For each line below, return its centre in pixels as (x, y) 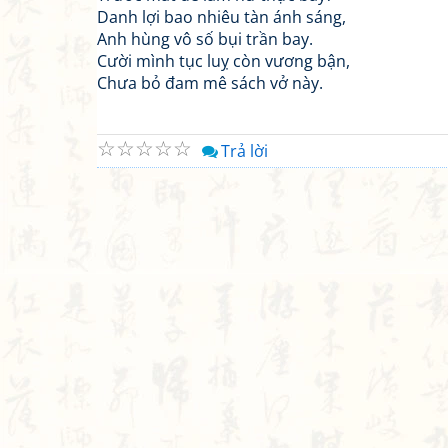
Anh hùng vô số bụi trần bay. (205, 39)
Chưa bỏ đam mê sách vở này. (210, 83)
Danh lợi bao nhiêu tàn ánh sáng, (221, 17)
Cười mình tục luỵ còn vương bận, (223, 61)
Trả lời (244, 151)
